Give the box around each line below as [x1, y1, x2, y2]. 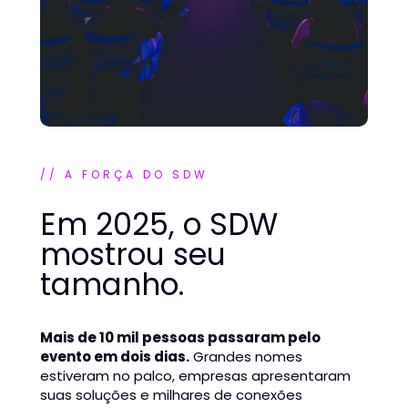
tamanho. [40, 263, 184, 307]
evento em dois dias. [40, 347, 189, 367]
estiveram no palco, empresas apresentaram [40, 366, 351, 386]
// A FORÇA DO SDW [40, 167, 209, 183]
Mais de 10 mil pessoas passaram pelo [40, 328, 321, 348]
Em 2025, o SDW [40, 203, 278, 247]
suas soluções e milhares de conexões [40, 385, 302, 405]
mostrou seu [40, 233, 226, 277]
